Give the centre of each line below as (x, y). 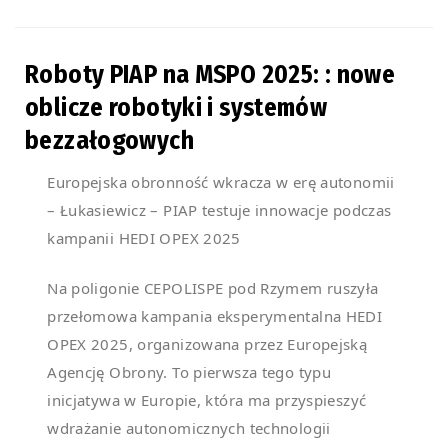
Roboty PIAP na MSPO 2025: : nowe (210, 75)
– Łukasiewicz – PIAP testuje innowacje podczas (219, 210)
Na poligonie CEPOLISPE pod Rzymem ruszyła (213, 288)
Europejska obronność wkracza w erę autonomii (221, 182)
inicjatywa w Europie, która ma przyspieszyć (207, 400)
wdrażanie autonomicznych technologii (189, 428)
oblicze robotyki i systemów (176, 108)
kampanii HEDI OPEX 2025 (144, 238)
